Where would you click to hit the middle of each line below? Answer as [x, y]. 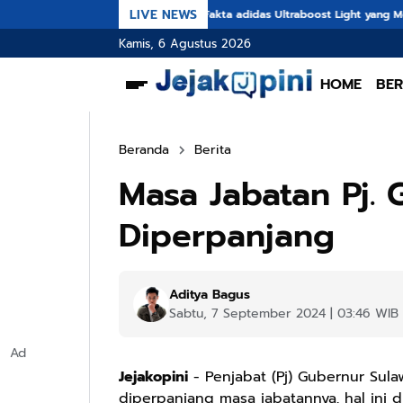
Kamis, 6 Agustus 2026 [185, 43]
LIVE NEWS [163, 14]
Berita [213, 150]
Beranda [144, 150]
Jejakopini [153, 377]
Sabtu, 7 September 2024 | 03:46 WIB [284, 313]
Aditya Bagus [210, 295]
